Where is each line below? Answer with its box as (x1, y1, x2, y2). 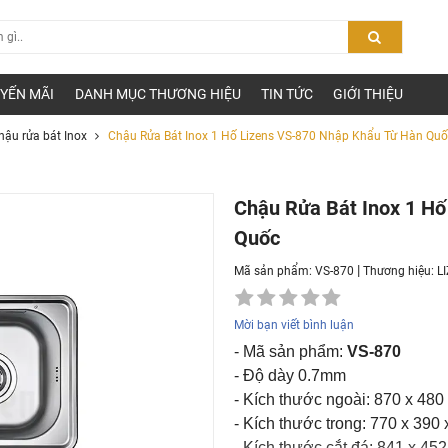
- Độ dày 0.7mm (234, 367, 347, 385)
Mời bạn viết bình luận (234, 317, 355, 332)
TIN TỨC (260, 86, 313, 103)
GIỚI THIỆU (333, 86, 404, 103)
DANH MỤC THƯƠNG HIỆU (74, 86, 241, 103)
